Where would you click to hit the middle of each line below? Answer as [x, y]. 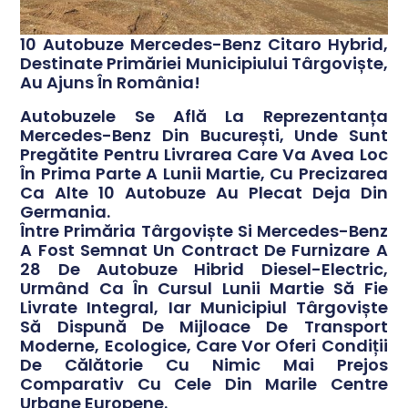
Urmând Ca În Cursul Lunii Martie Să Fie [204, 289]
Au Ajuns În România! [111, 83]
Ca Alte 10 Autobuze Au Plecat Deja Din [204, 193]
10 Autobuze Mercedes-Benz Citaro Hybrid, [204, 45]
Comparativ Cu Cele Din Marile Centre [204, 384]
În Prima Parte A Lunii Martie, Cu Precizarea [204, 174]
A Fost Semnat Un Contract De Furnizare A [204, 250]
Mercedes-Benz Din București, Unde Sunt [204, 136]
